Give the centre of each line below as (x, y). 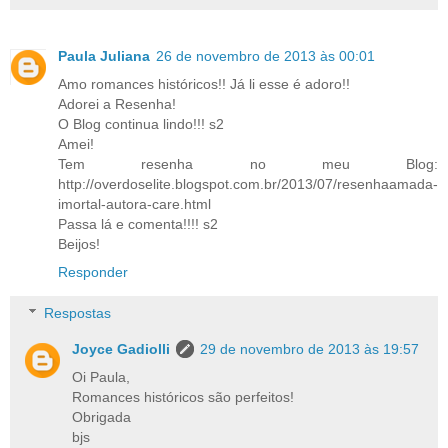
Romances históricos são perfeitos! (183, 397)
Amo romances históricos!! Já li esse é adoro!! (204, 83)
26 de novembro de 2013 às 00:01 (265, 55)
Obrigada (102, 417)
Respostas (78, 313)
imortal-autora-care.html (134, 203)
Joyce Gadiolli (121, 349)
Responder (93, 271)
